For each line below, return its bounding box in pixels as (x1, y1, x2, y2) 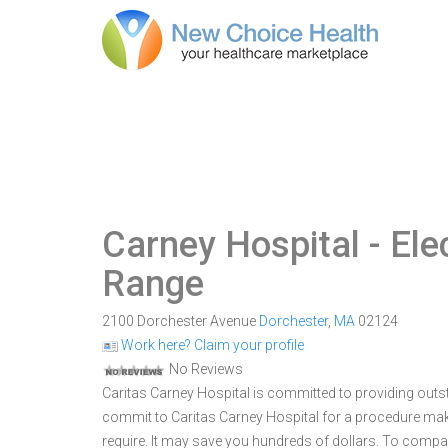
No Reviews (166, 361, 243, 377)
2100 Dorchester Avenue (102, 313, 259, 329)
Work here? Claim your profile (118, 337, 304, 353)
